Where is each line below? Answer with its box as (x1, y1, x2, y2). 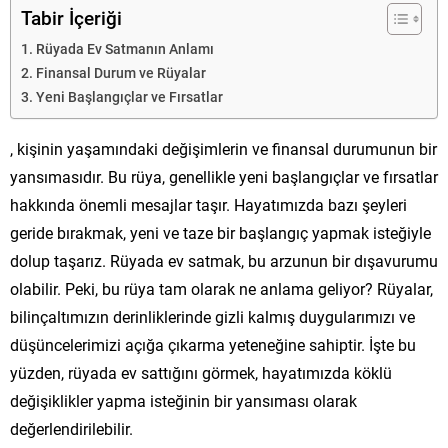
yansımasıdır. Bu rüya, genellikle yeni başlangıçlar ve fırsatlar (10, 165, 438, 187)
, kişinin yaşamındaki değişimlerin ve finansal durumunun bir (10, 137, 437, 159)
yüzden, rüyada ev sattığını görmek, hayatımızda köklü (10, 361, 392, 383)
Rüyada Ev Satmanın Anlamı (35, 38, 214, 58)
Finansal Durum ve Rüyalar (35, 62, 206, 82)
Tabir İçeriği (21, 5, 122, 31)
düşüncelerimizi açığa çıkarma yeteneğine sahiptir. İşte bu (10, 333, 416, 355)
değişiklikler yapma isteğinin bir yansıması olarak (10, 389, 357, 411)
